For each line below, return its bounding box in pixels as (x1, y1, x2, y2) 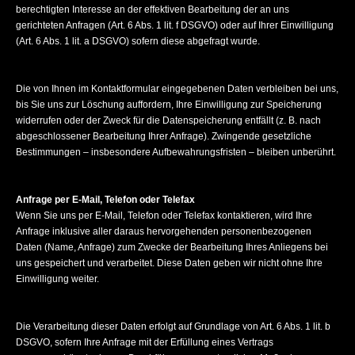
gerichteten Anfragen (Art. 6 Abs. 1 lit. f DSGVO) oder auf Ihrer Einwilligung (16, 20, 334, 31)
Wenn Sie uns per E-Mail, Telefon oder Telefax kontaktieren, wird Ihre (16, 210, 312, 221)
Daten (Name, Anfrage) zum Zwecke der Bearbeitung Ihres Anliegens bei (16, 242, 328, 253)
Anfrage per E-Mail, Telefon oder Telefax (16, 194, 195, 205)
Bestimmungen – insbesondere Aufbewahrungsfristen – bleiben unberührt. (16, 147, 336, 158)
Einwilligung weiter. (16, 273, 99, 284)
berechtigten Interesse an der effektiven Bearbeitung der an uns (16, 4, 289, 15)
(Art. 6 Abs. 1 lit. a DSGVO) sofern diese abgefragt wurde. (16, 36, 260, 47)
